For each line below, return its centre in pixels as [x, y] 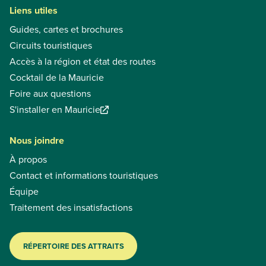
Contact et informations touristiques [84, 176]
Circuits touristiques [51, 46]
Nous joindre [37, 141]
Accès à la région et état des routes [83, 62]
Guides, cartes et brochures [66, 30]
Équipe [24, 192]
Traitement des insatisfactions [71, 208]
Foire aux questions [50, 94]
